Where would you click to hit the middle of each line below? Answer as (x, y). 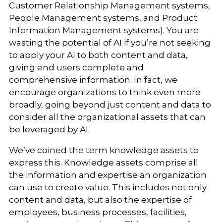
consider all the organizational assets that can (107, 117)
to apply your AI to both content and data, (98, 55)
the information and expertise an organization (108, 175)
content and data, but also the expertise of (100, 199)
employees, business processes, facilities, (98, 212)
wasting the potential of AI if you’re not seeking (110, 42)
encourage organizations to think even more (105, 92)
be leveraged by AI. (49, 129)
